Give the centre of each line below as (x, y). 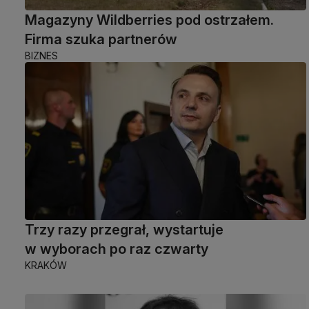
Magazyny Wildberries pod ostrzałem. (149, 20)
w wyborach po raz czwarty (117, 249)
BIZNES (41, 55)
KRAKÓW (46, 265)
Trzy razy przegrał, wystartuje (124, 229)
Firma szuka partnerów (101, 39)
